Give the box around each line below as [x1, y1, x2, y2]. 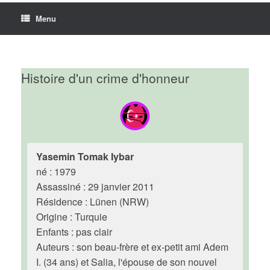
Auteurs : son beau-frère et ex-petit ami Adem [36, 240, 228, 254]
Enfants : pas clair [36, 225, 112, 239]
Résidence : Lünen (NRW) [36, 195, 149, 209]
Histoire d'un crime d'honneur [21, 69, 189, 87]
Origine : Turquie [36, 210, 107, 224]
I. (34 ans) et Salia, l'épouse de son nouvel [36, 255, 217, 269]
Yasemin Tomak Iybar [36, 149, 134, 163]
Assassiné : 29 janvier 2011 [36, 180, 154, 193]
